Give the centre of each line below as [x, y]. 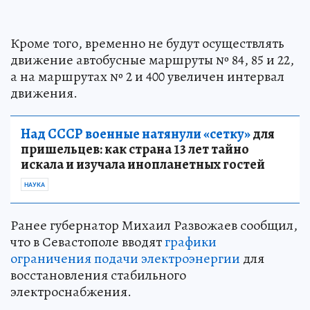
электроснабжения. [71, 292]
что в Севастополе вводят [88, 242]
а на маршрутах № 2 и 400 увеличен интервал [147, 77]
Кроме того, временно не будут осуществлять [147, 44]
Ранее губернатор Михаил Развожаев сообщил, [154, 226]
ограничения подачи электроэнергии [125, 259]
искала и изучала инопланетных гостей [143, 165]
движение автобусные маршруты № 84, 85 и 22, [152, 60]
